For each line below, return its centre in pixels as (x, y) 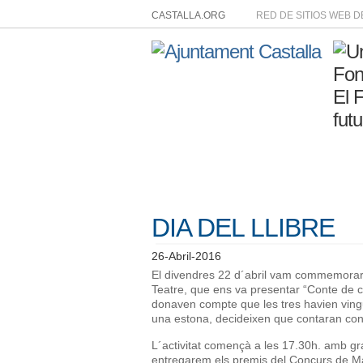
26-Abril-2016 (186, 256)
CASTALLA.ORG (188, 15)
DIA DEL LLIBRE (243, 228)
